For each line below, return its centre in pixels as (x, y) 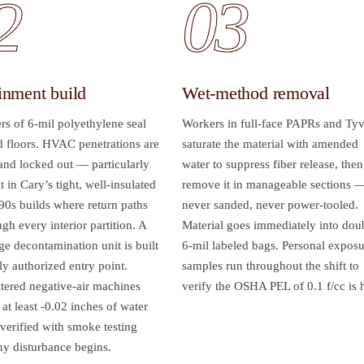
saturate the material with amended (270, 143)
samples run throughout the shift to (271, 265)
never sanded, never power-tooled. (270, 204)
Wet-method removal (256, 93)
